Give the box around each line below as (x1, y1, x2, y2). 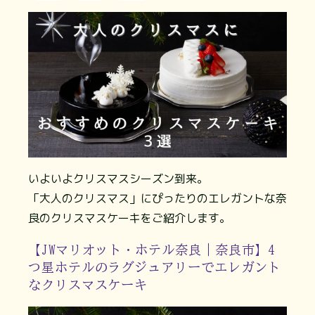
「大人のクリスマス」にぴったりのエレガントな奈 (28, 191, 287, 207)
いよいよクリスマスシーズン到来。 (28, 171, 208, 187)
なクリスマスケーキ (28, 278, 148, 291)
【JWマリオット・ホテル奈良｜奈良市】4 (28, 243, 276, 256)
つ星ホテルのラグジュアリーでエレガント (28, 260, 281, 274)
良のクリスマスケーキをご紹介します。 (28, 210, 231, 226)
